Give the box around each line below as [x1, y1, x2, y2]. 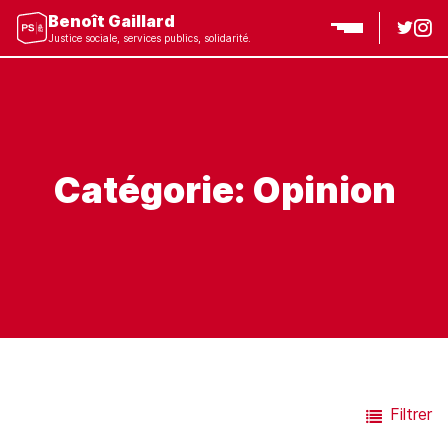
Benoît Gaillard [48, 11, 175, 31]
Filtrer [390, 404, 432, 425]
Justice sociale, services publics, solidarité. [48, 32, 251, 44]
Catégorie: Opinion [52, 168, 396, 213]
